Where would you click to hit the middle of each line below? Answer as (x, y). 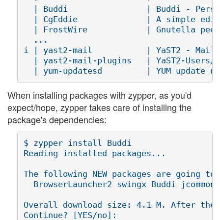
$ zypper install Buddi (78, 143)
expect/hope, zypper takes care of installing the (99, 107)
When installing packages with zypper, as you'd (99, 95)
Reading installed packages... (95, 153)
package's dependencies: (57, 119)
